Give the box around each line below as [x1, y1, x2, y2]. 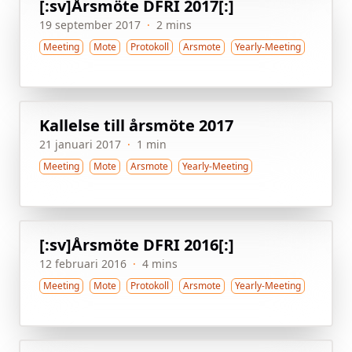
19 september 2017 [39, 17, 141, 32]
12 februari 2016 [39, 256, 126, 271]
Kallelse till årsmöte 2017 [39, 115, 233, 136]
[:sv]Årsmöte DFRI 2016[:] [39, 234, 234, 255]
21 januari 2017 [39, 137, 121, 152]
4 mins [142, 256, 178, 271]
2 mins [156, 17, 192, 32]
